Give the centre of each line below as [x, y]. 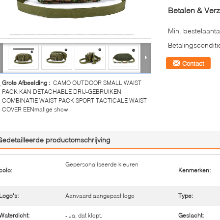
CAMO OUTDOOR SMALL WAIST [97, 83]
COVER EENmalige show [35, 109]
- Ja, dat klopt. [84, 215]
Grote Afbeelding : [27, 83]
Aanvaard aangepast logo [100, 196]
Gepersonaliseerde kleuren [102, 164]
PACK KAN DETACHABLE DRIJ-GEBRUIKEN [62, 92]
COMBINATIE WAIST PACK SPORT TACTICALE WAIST [74, 100]
